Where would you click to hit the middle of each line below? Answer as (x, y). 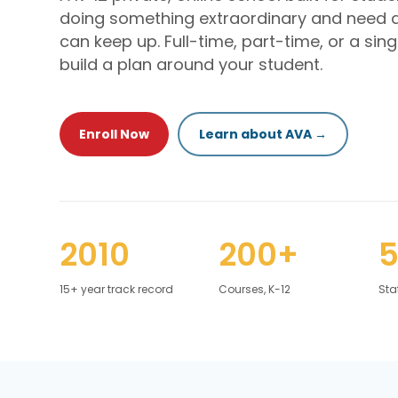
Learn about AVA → (263, 135)
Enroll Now (115, 135)
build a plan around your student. (191, 65)
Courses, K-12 (255, 290)
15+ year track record (117, 290)
